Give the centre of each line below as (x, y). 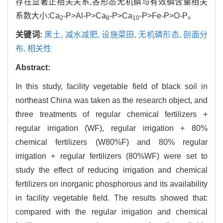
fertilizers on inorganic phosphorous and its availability (111, 184)
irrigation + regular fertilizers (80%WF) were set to (111, 156)
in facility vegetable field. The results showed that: (111, 198)
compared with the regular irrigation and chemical (111, 212)
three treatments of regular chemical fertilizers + (111, 114)
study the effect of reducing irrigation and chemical (111, 170)
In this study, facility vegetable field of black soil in (111, 87)
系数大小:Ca (38, 16)
